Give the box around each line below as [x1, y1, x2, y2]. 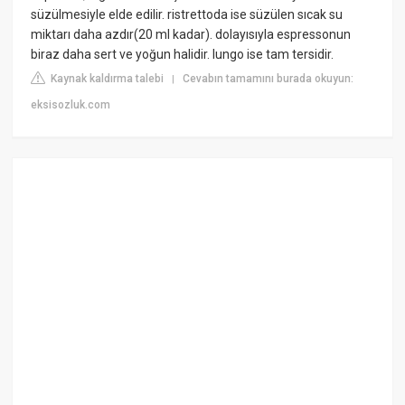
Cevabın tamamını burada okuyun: [183, 71, 354, 85]
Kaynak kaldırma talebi [48, 71, 165, 85]
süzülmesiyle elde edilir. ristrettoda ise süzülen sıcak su [31, 6, 344, 22]
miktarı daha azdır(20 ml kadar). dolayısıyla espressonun [31, 26, 352, 42]
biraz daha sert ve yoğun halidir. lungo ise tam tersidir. [31, 46, 334, 61]
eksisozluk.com [31, 98, 111, 111]
